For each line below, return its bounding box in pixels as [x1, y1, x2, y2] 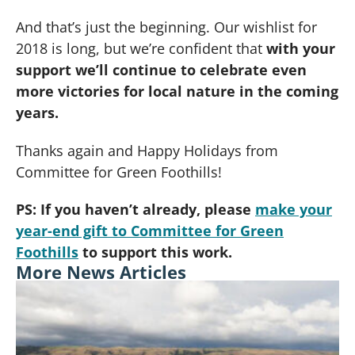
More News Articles [16, 260, 186, 284]
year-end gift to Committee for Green [16, 221, 284, 241]
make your [255, 200, 332, 219]
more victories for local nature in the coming [16, 82, 338, 101]
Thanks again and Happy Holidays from [16, 140, 278, 160]
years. [16, 103, 59, 123]
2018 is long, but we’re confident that [16, 39, 266, 59]
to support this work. [78, 242, 232, 262]
